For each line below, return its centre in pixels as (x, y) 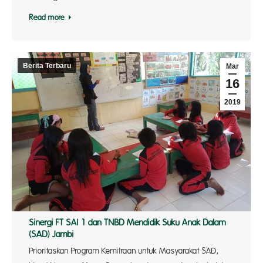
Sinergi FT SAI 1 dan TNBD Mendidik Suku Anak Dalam (128, 223)
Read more (47, 18)
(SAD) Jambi (52, 235)
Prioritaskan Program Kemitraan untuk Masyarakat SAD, (124, 251)
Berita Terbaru (47, 66)
